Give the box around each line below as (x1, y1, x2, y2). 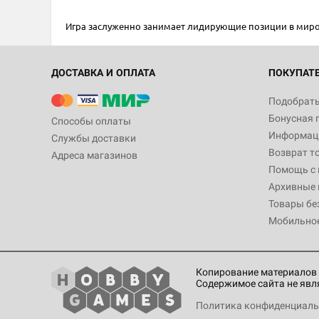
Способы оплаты (51, 115, 131, 127)
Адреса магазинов (51, 150, 137, 162)
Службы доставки (51, 132, 136, 145)
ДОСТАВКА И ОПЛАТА (51, 67, 155, 79)
